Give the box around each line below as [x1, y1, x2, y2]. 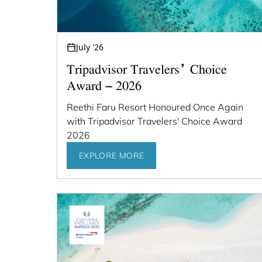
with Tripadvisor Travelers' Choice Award [67, 115, 242, 127]
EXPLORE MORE [79, 150, 144, 161]
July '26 [76, 42, 104, 53]
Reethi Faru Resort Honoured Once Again [67, 101, 243, 113]
